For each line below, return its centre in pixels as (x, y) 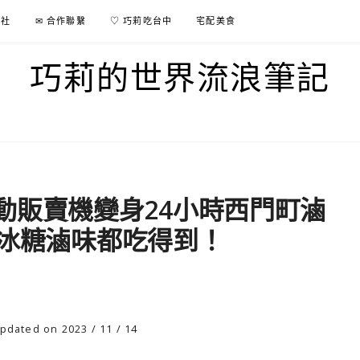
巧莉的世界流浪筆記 (180, 77)
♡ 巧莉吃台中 (141, 20)
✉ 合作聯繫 (60, 20)
